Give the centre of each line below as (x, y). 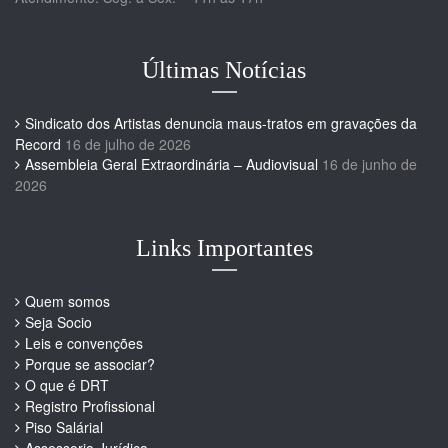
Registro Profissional (90, 406)
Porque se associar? (90, 364)
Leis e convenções (84, 343)
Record (38, 144)
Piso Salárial (64, 427)
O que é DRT (67, 385)
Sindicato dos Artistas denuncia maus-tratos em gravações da (221, 123)
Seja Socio (58, 322)
